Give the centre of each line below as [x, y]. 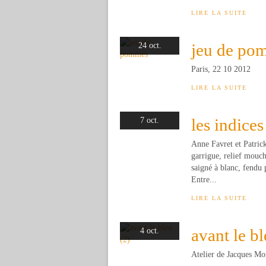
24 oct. [150, 45]
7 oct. [150, 120]
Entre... [204, 180]
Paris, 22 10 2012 [221, 69]
